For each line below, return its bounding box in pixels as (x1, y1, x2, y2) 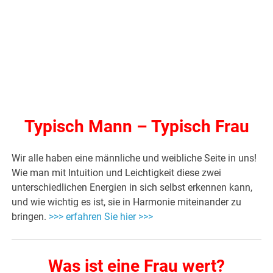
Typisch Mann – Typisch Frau (24, 116, 249, 137)
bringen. (12, 211, 49, 223)
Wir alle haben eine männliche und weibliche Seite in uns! (12, 152, 257, 165)
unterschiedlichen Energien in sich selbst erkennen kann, (12, 182, 253, 194)
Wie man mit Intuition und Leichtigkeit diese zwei (12, 167, 222, 179)
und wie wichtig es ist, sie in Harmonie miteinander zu (12, 196, 242, 208)
